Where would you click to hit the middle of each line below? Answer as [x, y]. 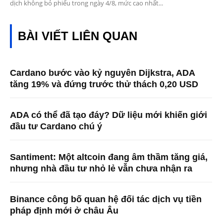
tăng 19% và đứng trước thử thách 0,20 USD [104, 84]
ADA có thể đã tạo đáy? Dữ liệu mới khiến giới [109, 115]
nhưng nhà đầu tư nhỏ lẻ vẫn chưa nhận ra [101, 169]
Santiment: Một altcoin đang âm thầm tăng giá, [109, 157]
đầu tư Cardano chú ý [56, 127]
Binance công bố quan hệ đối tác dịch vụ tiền [106, 199]
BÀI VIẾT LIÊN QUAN [78, 36]
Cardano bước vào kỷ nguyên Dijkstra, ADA [103, 73]
